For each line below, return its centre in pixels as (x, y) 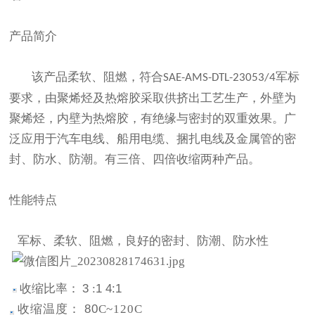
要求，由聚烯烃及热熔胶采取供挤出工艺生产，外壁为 (153, 98)
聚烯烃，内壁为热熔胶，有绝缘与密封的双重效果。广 (153, 118)
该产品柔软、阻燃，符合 (98, 77)
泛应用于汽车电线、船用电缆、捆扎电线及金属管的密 (153, 139)
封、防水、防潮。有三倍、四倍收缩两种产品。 (135, 159)
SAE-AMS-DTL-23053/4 (220, 78)
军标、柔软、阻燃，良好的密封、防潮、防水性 (143, 241)
